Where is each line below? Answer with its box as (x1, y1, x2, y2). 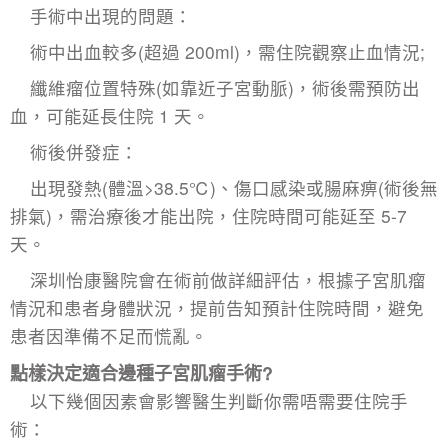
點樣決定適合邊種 (10, 359, 154, 386)
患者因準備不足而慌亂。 (10, 322, 208, 348)
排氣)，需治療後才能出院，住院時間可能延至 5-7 (10, 202, 407, 228)
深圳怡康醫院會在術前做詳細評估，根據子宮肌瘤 (30, 266, 426, 292)
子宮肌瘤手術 (154, 359, 262, 386)
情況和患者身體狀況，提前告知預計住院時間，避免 (10, 294, 424, 320)
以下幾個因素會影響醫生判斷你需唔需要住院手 (30, 387, 408, 413)
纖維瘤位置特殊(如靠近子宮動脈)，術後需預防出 (30, 74, 420, 100)
